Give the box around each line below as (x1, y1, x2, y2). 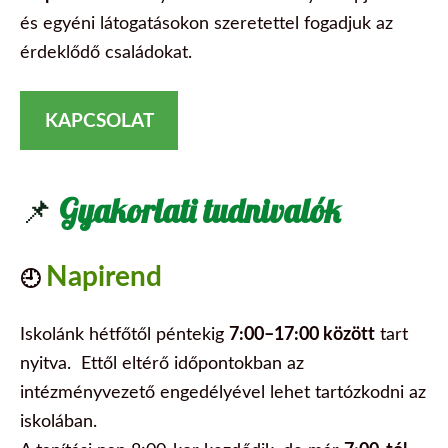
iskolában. (20, 407, 97, 432)
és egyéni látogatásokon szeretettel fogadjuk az (20, 9, 393, 34)
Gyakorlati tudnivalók (59, 190, 340, 231)
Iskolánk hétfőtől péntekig (20, 320, 229, 345)
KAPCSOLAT (44, 106, 154, 134)
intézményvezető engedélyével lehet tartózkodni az (20, 378, 426, 403)
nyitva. (20, 349, 81, 374)
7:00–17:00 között (229, 320, 375, 345)
